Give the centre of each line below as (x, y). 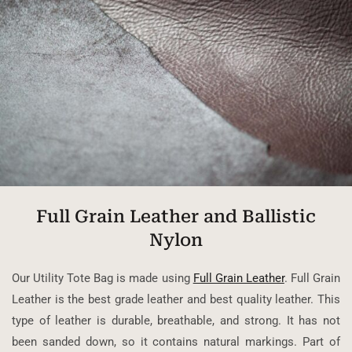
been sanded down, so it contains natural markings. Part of (176, 342)
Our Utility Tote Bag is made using (103, 279)
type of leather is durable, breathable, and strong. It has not (176, 321)
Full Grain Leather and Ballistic (176, 217)
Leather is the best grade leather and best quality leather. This (176, 300)
